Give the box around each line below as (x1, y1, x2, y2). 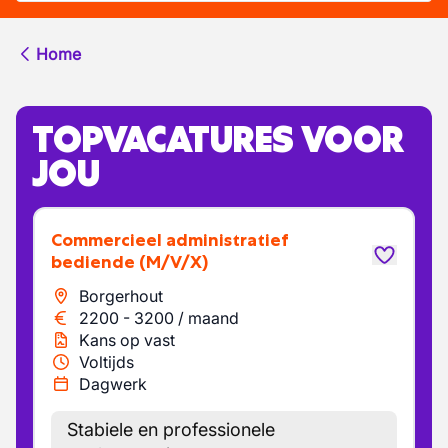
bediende (51, 251, 135, 273)
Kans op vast (79, 330, 175, 350)
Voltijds (79, 352, 134, 372)
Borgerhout (79, 286, 163, 306)
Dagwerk (79, 374, 147, 394)
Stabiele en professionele (67, 419, 275, 440)
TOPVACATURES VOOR (32, 116, 404, 162)
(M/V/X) (139, 251, 208, 273)
